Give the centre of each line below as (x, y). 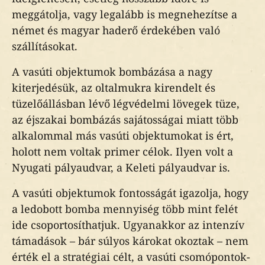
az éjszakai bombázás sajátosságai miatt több (125, 119)
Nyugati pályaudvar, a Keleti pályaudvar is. (121, 167)
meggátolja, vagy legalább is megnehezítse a (125, 14)
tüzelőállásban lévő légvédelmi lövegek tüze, (126, 104)
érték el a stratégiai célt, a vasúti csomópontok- (131, 257)
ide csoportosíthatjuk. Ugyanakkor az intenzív (128, 225)
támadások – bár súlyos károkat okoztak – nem (130, 241)
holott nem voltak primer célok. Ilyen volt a (122, 151)
